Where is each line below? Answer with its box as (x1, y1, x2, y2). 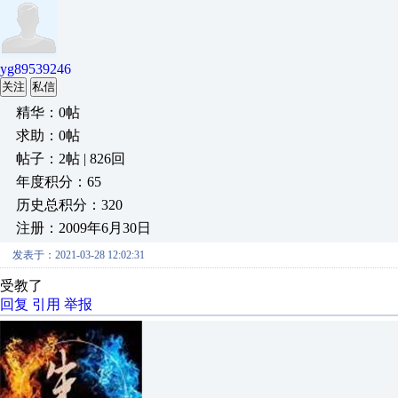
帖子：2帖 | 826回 (16, 151, 125, 166)
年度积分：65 (16, 174, 101, 189)
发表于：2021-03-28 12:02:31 (12, 249, 145, 261)
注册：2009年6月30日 (16, 220, 151, 235)
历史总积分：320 (16, 197, 123, 212)
